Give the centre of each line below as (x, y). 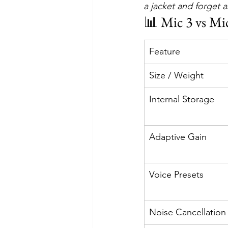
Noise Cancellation (188, 212)
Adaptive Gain (178, 137)
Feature (165, 51)
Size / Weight (176, 75)
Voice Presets (176, 175)
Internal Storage (182, 99)
